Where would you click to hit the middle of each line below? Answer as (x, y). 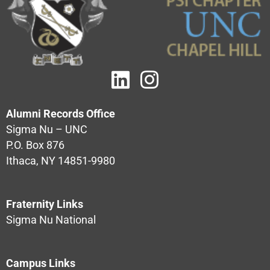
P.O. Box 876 (35, 146)
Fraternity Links (45, 205)
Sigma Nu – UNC (47, 130)
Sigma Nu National (51, 220)
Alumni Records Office (61, 114)
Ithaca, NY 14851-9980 (61, 161)
